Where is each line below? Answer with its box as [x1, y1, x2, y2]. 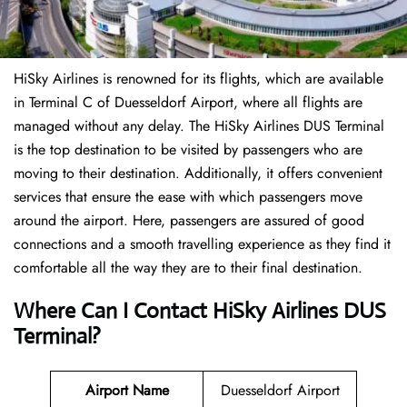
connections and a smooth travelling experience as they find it [14, 233, 391, 255]
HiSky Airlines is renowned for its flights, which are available [14, 68, 383, 90]
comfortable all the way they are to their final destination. [14, 257, 362, 279]
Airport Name [84, 380, 169, 402]
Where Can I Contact [14, 297, 207, 325]
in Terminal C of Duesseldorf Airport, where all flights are [14, 92, 362, 114]
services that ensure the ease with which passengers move [14, 186, 362, 208]
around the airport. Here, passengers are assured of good [14, 210, 364, 232]
